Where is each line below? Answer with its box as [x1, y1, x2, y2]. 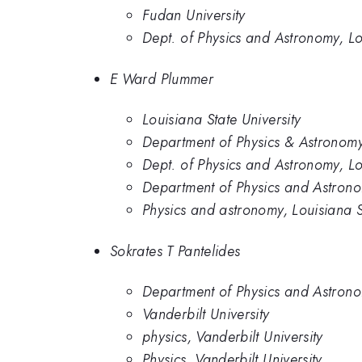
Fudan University [142, 5, 246, 27]
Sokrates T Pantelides [110, 240, 241, 262]
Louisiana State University [142, 109, 301, 131]
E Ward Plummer [110, 68, 214, 90]
